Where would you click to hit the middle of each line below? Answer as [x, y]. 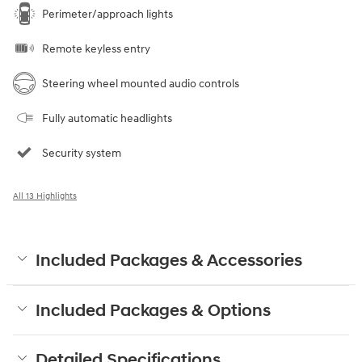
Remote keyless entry [96, 48]
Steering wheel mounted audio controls [141, 83]
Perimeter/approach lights [107, 14]
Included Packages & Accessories [169, 261]
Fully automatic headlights [107, 118]
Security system [82, 153]
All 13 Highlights [45, 196]
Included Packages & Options [153, 311]
